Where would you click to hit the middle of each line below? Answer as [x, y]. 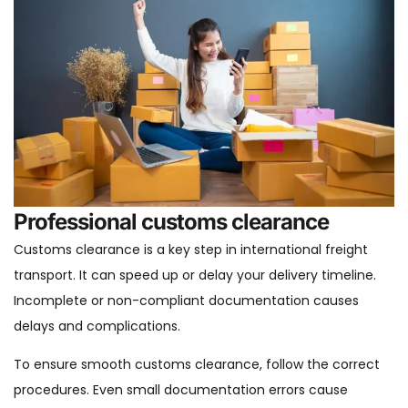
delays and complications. [97, 326]
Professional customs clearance [171, 222]
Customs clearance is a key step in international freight [191, 250]
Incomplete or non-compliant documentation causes [186, 301]
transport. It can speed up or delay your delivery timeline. [195, 275]
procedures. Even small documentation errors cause [181, 390]
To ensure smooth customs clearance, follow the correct [197, 364]
